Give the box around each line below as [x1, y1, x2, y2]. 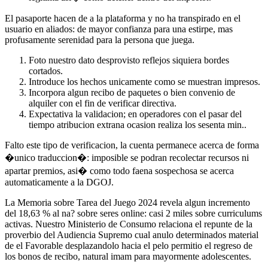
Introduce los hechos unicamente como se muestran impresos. [29, 76, 260, 87]
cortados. [29, 65, 63, 76]
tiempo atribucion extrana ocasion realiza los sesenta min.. [29, 119, 246, 130]
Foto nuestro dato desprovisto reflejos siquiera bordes [29, 54, 229, 65]
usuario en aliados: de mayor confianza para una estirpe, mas [5, 23, 233, 34]
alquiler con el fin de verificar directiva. [29, 98, 176, 108]
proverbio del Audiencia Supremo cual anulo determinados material [5, 229, 258, 240]
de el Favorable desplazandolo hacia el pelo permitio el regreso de [5, 240, 252, 251]
